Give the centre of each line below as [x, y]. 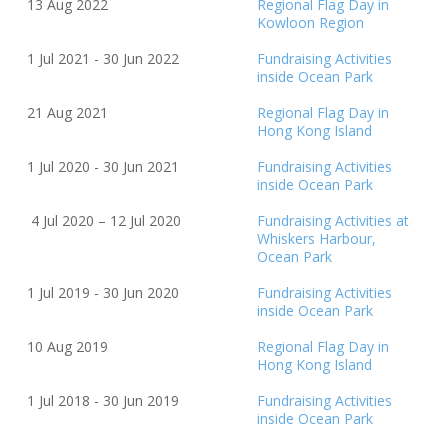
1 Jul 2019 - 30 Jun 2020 [103, 293]
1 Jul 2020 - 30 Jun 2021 [103, 167]
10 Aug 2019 [68, 347]
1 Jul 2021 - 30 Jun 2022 [103, 59]
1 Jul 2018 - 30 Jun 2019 [103, 401]
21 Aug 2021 [68, 113]
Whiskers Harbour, [317, 239]
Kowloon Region [311, 23]
